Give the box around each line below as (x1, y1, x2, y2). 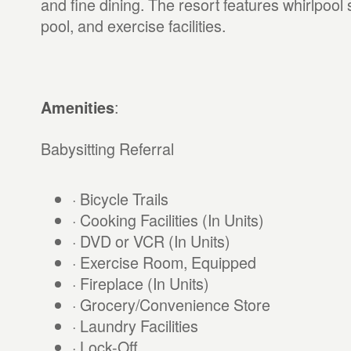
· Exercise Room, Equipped (71, 251, 256, 273)
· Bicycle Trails (71, 187, 168, 210)
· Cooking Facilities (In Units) (71, 208, 264, 231)
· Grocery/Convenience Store (71, 293, 270, 316)
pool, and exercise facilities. (40, 14, 226, 37)
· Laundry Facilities (71, 314, 198, 337)
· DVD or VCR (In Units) (71, 230, 230, 252)
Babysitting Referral (40, 137, 174, 160)
